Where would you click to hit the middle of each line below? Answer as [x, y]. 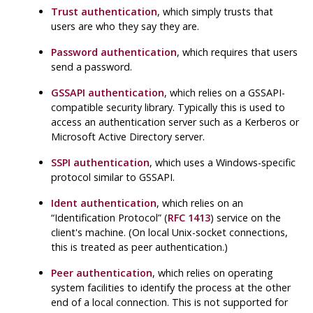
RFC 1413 [189, 217]
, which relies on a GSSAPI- [225, 92]
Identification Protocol [107, 217]
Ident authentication [104, 203]
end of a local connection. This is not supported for [170, 302]
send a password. [92, 66]
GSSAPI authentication [108, 92]
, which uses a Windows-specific [223, 162]
